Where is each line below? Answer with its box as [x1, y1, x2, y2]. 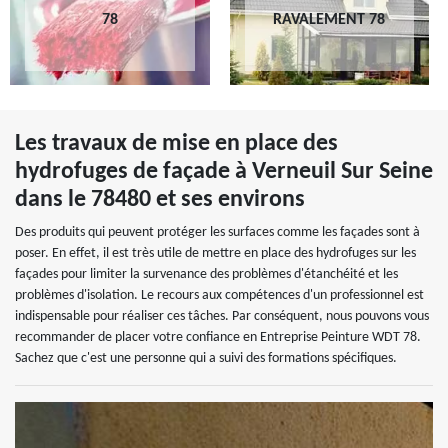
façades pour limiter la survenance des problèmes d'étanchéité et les [15, 267, 398, 282]
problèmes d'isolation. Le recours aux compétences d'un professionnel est [15, 288, 424, 303]
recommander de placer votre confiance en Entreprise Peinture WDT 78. [15, 330, 421, 345]
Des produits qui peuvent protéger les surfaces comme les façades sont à [15, 225, 420, 240]
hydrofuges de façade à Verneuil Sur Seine [15, 160, 433, 184]
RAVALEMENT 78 [273, 11, 386, 28]
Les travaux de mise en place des [15, 132, 338, 156]
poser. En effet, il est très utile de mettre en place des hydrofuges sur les [15, 246, 416, 261]
